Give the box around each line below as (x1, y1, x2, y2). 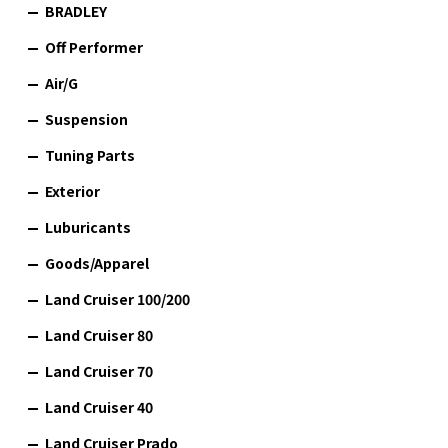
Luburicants (45, 216, 131, 237)
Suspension (45, 108, 128, 129)
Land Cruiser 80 (45, 324, 153, 345)
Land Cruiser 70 (45, 360, 153, 381)
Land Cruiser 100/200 (45, 288, 190, 309)
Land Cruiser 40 (45, 396, 153, 417)
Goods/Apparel (45, 252, 149, 273)
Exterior (45, 180, 100, 201)
